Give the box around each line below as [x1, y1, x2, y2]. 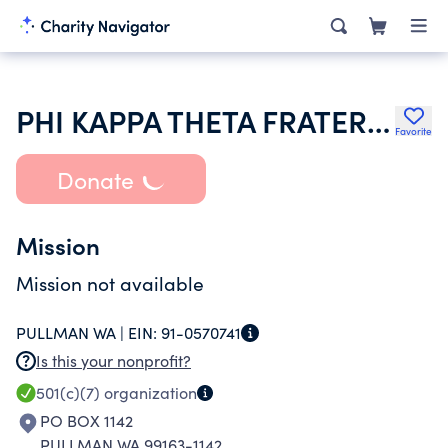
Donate [56, 163, 134, 195]
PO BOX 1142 [40, 410, 133, 431]
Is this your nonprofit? [36, 350, 191, 371]
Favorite [395, 124, 432, 138]
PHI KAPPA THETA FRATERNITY [367, 99, 390, 141]
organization [100, 382, 197, 403]
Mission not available [16, 270, 204, 296]
